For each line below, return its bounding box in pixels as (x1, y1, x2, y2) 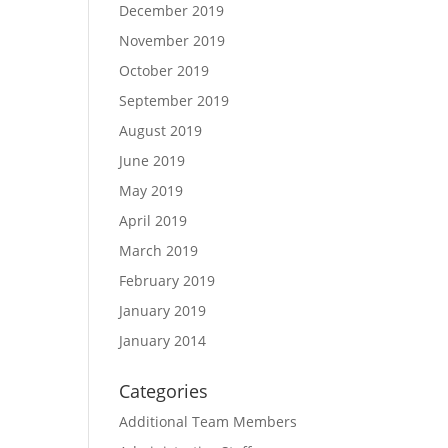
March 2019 (119, 241, 199, 260)
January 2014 (119, 331, 207, 350)
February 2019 (119, 271, 216, 290)
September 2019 (119, 91, 230, 110)
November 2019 (119, 31, 226, 50)
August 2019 (119, 121, 203, 140)
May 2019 (119, 181, 184, 200)
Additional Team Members (119, 412, 298, 431)
